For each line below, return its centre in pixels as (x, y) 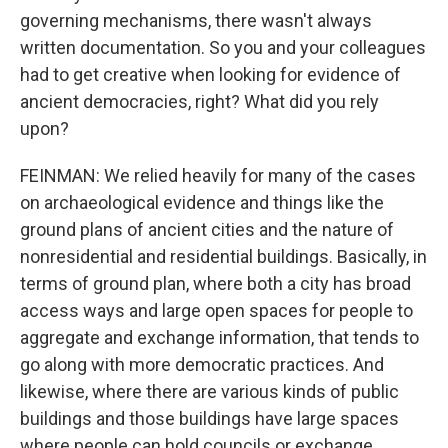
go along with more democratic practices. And (202, 364)
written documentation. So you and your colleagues (223, 47)
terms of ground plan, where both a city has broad (215, 283)
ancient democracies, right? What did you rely (199, 101)
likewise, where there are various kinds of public (209, 391)
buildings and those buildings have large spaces (209, 418)
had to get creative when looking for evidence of (210, 74)
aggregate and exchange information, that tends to (219, 337)
